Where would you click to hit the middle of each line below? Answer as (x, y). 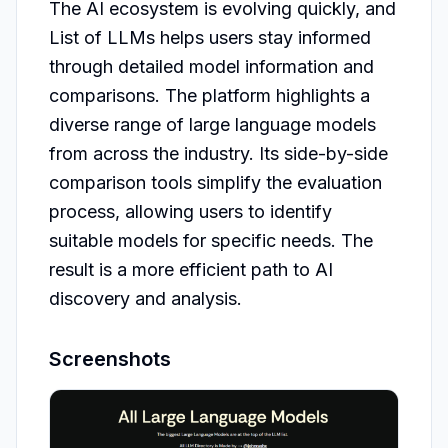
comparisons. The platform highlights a (209, 95)
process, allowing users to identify (190, 211)
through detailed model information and (211, 66)
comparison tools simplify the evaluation (215, 182)
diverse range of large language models (212, 124)
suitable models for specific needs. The (211, 240)
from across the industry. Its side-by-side (218, 153)
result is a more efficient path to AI (191, 269)
